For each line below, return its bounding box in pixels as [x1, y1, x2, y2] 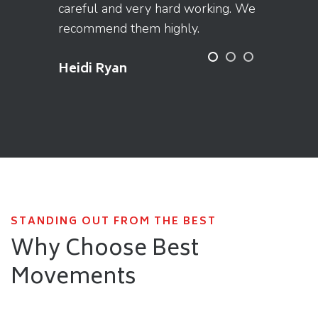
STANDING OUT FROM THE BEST [11, 212, 216, 231]
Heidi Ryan [58, 57, 127, 81]
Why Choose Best [11, 231, 199, 269]
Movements [11, 259, 136, 297]
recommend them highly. [58, 19, 199, 37]
